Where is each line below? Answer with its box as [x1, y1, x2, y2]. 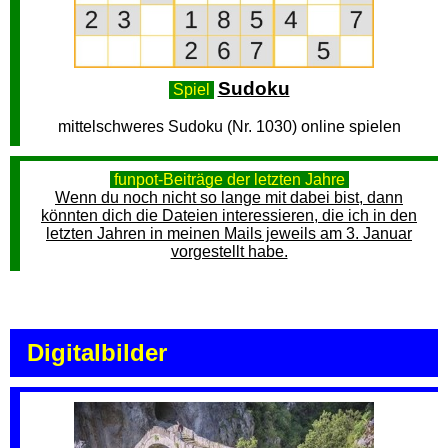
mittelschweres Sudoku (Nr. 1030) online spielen [57, 118, 401, 135]
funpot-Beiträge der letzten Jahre [109, 171, 349, 188]
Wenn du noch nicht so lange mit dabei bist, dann [55, 189, 403, 206]
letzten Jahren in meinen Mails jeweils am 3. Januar [46, 225, 412, 242]
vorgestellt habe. [170, 243, 288, 260]
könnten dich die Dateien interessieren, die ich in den [41, 207, 417, 224]
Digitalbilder [27, 339, 167, 366]
